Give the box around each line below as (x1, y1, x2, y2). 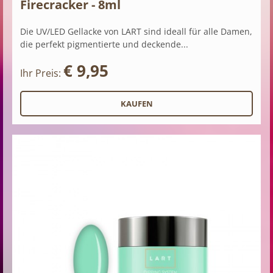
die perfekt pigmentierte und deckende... (20, 38, 188, 51)
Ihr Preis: (20, 66, 63, 80)
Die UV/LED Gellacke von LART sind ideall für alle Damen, (20, 26, 252, 38)
